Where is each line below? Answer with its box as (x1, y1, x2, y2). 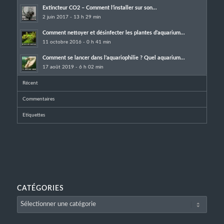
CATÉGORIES (16, 184, 64, 192)
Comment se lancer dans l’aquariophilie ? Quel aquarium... (42, 54, 185, 60)
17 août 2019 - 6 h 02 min (42, 64, 103, 69)
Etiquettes (22, 112, 45, 117)
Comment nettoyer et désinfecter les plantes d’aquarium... (42, 29, 185, 35)
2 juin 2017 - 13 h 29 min (42, 14, 101, 19)
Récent (22, 80, 38, 85)
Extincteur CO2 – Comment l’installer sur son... (42, 4, 157, 10)
